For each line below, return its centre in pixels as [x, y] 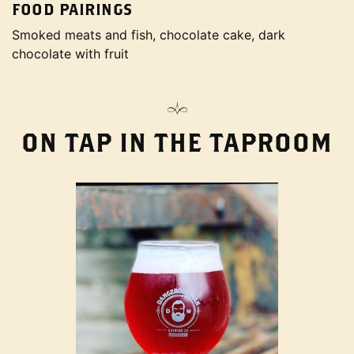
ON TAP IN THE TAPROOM [177, 142]
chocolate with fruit [70, 53]
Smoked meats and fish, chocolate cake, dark [149, 34]
